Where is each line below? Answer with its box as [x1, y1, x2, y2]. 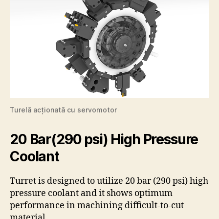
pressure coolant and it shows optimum [10, 187, 173, 199]
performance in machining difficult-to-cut [10, 199, 184, 211]
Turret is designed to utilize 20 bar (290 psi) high [10, 175, 208, 187]
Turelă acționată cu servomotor [10, 105, 117, 114]
